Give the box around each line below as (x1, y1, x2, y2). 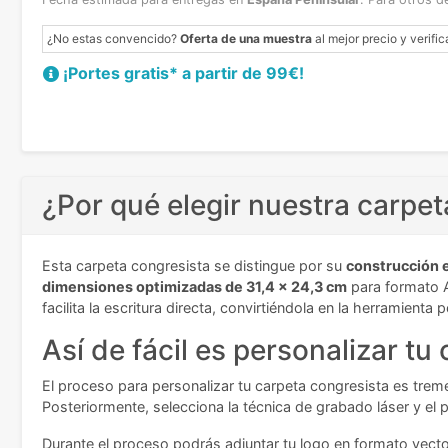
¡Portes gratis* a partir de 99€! (63, 63, 304, 84)
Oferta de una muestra (180, 31, 312, 47)
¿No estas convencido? (47, 31, 180, 47)
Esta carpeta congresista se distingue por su (42, 257, 346, 275)
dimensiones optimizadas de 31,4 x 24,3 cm (42, 278, 347, 296)
